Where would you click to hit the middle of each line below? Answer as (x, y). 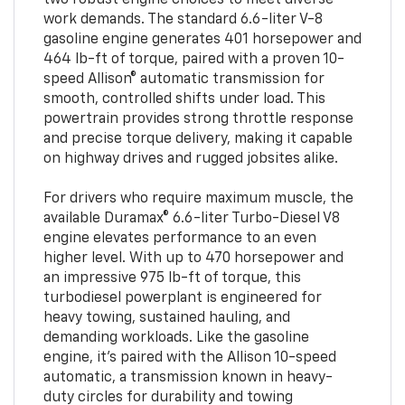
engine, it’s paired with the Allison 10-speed (189, 358)
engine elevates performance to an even (179, 238)
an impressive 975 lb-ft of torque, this (172, 278)
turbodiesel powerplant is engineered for (182, 298)
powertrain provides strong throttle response (198, 119)
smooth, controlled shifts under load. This (184, 99)
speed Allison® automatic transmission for (184, 79)
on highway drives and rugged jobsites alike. (190, 159)
